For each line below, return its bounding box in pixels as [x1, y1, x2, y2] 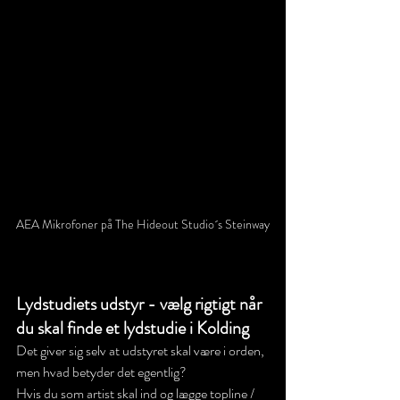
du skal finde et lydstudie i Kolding [16, 314, 249, 341]
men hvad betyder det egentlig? [16, 361, 187, 382]
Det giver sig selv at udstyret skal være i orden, [16, 339, 267, 361]
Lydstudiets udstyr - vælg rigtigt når [16, 290, 265, 317]
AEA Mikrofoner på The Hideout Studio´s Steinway [16, 214, 270, 233]
